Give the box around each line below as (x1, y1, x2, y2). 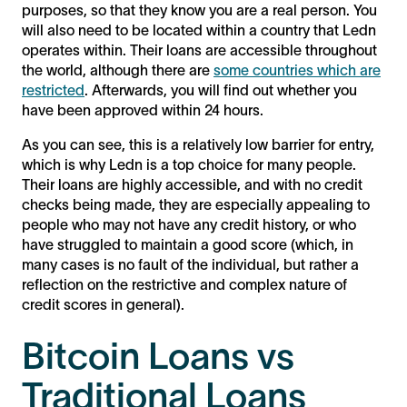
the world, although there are (22, 61, 213, 78)
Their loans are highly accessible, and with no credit (22, 175, 362, 193)
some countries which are (213, 61, 381, 78)
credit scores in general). (22, 295, 184, 313)
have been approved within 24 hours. (22, 101, 267, 118)
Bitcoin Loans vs (22, 334, 294, 376)
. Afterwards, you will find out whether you (84, 81, 357, 98)
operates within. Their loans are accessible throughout (22, 41, 377, 58)
